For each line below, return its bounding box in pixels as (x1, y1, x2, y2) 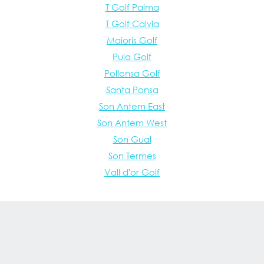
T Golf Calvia (105, 18, 159, 29)
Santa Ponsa (105, 84, 159, 95)
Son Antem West (97, 117, 167, 128)
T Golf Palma (105, 2, 159, 13)
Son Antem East (99, 101, 165, 112)
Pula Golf (113, 51, 151, 62)
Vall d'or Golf (104, 167, 160, 178)
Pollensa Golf (104, 68, 160, 79)
